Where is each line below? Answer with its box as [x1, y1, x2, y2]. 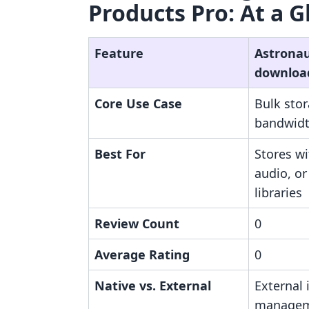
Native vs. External [94, 277, 211, 294]
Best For [94, 146, 146, 162]
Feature [94, 45, 143, 61]
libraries [255, 184, 302, 201]
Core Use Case [94, 95, 182, 112]
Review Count [94, 215, 179, 232]
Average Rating [94, 246, 190, 263]
